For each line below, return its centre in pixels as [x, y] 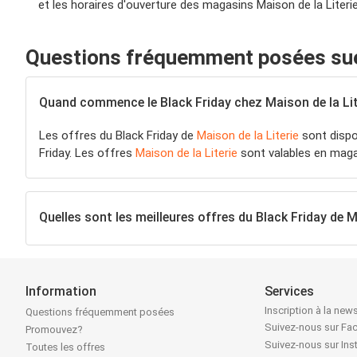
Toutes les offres [65, 347]
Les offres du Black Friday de [118, 135]
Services [290, 291]
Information [61, 291]
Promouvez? [54, 330]
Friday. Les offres [87, 153]
